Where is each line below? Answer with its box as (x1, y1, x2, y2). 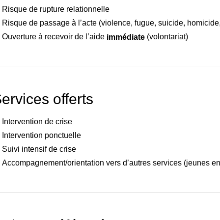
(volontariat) (145, 32, 188, 41)
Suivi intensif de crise (2, 145, 78, 154)
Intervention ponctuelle (2, 131, 81, 140)
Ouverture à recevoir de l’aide (2, 32, 107, 41)
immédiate (107, 32, 145, 41)
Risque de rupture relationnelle (2, 4, 111, 13)
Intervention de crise (2, 117, 72, 126)
